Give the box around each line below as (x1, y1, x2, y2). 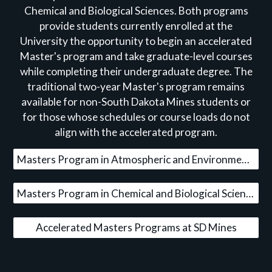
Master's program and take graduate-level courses (19, 50, 253, 63)
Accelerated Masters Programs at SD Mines (35, 221, 237, 234)
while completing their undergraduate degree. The (19, 65, 253, 78)
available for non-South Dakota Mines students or (21, 95, 251, 108)
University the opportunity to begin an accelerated (20, 35, 252, 47)
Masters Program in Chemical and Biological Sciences (246, 186, 254, 200)
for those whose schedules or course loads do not (22, 110, 250, 123)
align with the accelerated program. (55, 126, 217, 138)
